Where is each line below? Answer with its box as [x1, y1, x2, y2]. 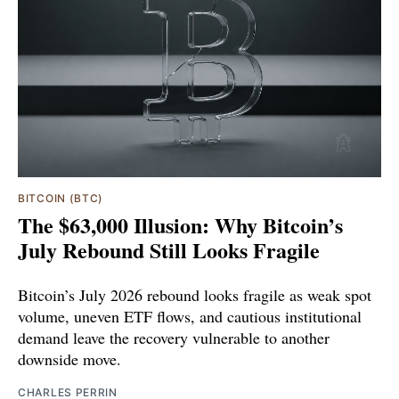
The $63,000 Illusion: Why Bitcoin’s [18, 208, 343, 240]
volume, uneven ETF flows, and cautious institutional [18, 305, 362, 327]
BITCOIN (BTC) [18, 191, 104, 205]
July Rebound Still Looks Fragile [18, 233, 320, 265]
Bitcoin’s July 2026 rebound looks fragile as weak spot [18, 283, 371, 305]
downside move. [18, 347, 121, 370]
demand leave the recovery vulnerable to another [18, 326, 330, 348]
